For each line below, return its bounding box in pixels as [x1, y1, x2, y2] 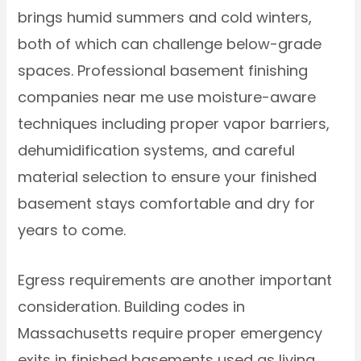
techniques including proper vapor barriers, [18, 114, 330, 135]
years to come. [18, 220, 127, 241]
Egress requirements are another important [18, 270, 333, 291]
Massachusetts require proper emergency [18, 323, 323, 344]
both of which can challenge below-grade [18, 34, 322, 55]
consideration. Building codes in [18, 297, 246, 317]
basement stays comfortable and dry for [18, 193, 316, 214]
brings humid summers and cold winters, [18, 7, 313, 28]
